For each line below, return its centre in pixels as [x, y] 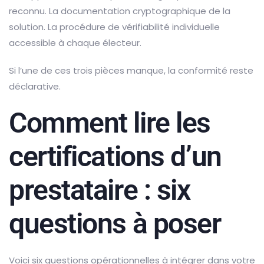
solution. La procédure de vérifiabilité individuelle [114, 27]
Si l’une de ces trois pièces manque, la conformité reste [131, 70]
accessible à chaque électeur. [75, 42]
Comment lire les [110, 123]
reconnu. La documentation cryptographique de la [120, 11]
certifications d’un [115, 156]
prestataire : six [100, 190]
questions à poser [115, 223]
